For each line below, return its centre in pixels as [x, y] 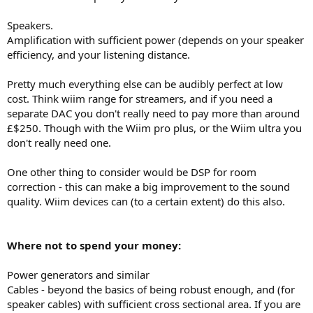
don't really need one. [59, 142]
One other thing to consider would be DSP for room [132, 172]
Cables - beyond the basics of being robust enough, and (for [151, 289]
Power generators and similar [78, 274]
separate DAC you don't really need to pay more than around [153, 113]
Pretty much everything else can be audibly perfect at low [145, 83]
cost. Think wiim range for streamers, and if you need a [140, 98]
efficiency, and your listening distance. [99, 54]
